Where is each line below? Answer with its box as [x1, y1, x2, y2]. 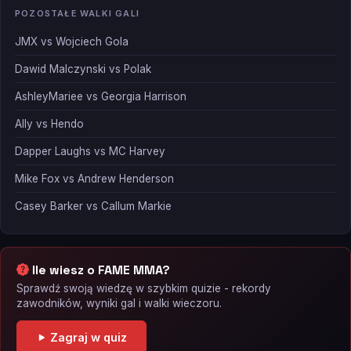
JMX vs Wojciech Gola [15, 35, 128, 49]
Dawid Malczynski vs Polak [15, 63, 151, 76]
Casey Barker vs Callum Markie [15, 200, 172, 213]
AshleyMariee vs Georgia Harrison [15, 90, 186, 103]
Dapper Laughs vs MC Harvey [15, 145, 165, 158]
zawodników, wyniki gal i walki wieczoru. [16, 297, 222, 310]
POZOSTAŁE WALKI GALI [15, 8, 139, 20]
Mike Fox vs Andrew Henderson [15, 172, 174, 186]
